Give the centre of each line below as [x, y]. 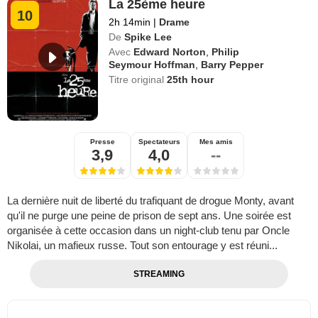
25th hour [191, 80]
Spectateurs [159, 142]
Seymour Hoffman [152, 65]
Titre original [138, 80]
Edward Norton [170, 52]
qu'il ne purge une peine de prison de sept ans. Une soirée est [149, 216]
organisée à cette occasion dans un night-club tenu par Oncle [148, 231]
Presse [102, 142]
